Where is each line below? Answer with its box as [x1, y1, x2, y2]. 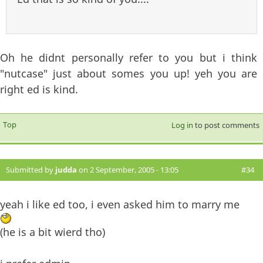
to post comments [193, 119, 259, 130]
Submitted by [6, 164, 55, 175]
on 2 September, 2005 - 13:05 [77, 164, 178, 175]
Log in [171, 119, 193, 130]
